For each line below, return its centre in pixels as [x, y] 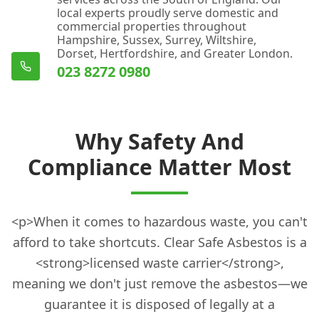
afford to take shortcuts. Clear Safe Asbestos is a [159, 242]
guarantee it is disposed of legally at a [159, 304]
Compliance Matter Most [159, 167]
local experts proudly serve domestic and [168, 12]
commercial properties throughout [152, 26]
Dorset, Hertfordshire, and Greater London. [175, 53]
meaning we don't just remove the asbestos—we [159, 283]
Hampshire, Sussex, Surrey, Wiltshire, [157, 40]
